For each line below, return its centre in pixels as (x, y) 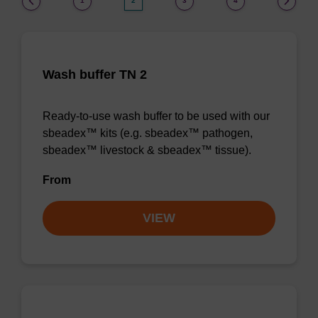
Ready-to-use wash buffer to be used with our (156, 116)
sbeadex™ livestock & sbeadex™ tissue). (147, 150)
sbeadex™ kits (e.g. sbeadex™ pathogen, (148, 133)
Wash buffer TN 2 (95, 75)
